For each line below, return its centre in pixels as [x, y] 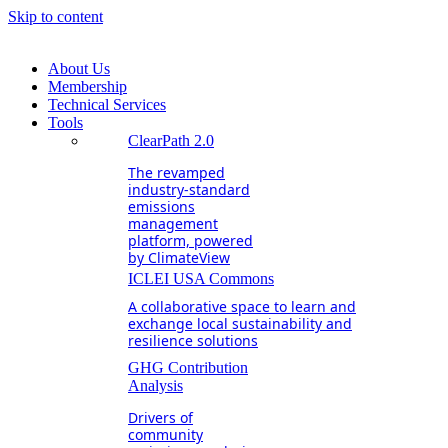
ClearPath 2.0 [171, 140]
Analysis [155, 385]
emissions [161, 206]
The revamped [176, 172]
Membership [87, 86]
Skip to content [55, 16]
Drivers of [160, 417]
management [173, 223]
